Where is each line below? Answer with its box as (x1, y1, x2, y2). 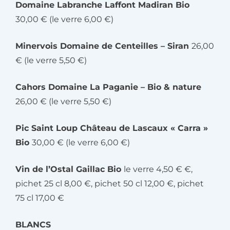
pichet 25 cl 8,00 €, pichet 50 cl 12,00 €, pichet (15, 179, 204, 188)
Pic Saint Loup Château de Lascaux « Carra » (15, 123, 208, 133)
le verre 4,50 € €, (124, 164, 193, 174)
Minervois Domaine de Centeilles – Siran (15, 41, 191, 51)
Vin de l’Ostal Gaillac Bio (15, 164, 124, 174)
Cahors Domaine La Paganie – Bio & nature (15, 82, 201, 92)
